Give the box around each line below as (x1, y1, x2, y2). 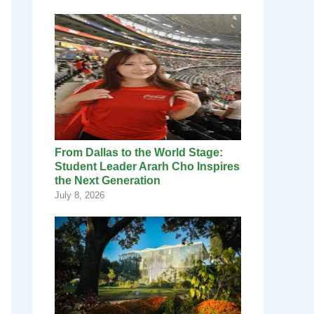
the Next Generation (55, 175, 163, 187)
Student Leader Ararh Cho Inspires (55, 161, 240, 173)
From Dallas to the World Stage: (55, 146, 223, 159)
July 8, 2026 (55, 190, 104, 201)
